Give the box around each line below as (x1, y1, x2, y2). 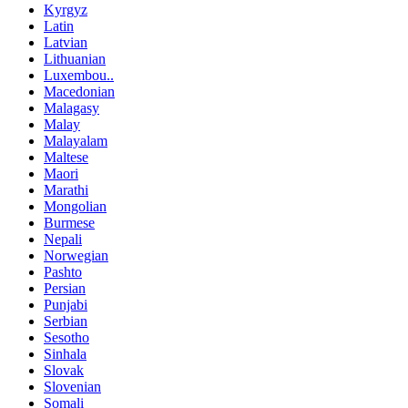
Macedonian (44, 83, 115, 99)
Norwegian (44, 247, 108, 263)
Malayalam (44, 132, 107, 148)
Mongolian (44, 198, 107, 214)
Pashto (44, 263, 82, 280)
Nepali (44, 230, 82, 247)
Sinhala (44, 345, 87, 362)
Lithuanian (44, 50, 106, 66)
